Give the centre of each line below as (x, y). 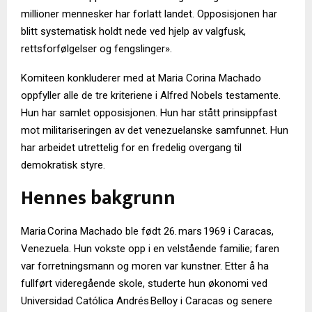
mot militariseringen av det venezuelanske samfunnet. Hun (155, 131)
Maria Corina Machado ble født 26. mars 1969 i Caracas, (147, 232)
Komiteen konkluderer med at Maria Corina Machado (141, 78)
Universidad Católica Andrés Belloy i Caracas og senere (147, 301)
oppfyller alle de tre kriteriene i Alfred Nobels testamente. (151, 96)
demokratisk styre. (63, 165)
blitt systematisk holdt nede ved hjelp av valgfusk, (133, 32)
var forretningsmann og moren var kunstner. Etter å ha (145, 266)
